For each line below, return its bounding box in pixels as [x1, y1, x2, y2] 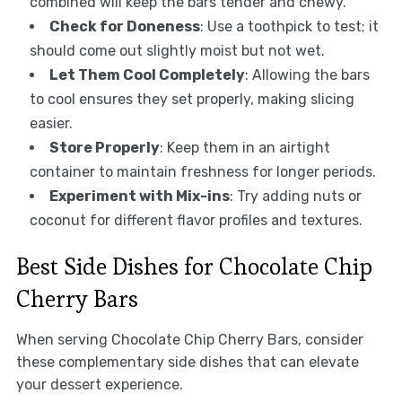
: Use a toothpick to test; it [199, 18, 379, 36]
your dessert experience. [15, 376, 183, 394]
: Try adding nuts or [229, 188, 362, 205]
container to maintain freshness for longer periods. [29, 163, 376, 181]
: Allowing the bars [244, 66, 370, 84]
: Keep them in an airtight [159, 139, 330, 157]
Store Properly [48, 139, 160, 157]
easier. [29, 115, 73, 133]
